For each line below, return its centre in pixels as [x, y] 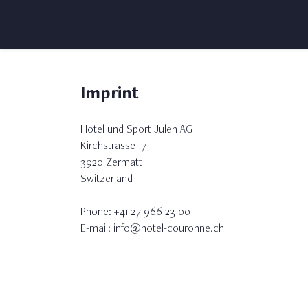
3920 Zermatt [111, 162]
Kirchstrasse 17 [113, 146]
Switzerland [107, 179]
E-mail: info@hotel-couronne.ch [152, 228]
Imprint [110, 92]
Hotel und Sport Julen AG [136, 129]
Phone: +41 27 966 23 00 [135, 212]
